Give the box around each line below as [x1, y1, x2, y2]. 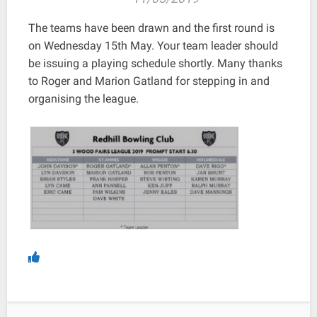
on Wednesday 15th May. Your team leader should [28, 38, 278, 52]
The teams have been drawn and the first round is [28, 21, 275, 35]
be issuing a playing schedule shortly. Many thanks [28, 56, 282, 70]
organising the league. [28, 91, 139, 105]
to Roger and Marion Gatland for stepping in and [28, 74, 270, 88]
